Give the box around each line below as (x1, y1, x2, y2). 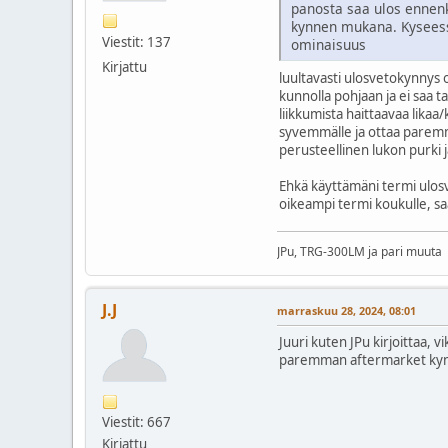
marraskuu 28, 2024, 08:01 (277, 303, 416, 319)
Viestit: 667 (102, 413, 171, 432)
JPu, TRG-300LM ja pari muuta (277, 243, 442, 261)
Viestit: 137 (102, 32, 171, 51)
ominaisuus (291, 35, 366, 55)
